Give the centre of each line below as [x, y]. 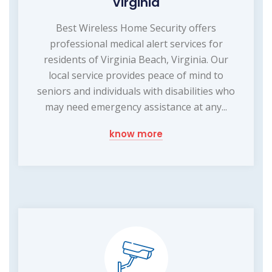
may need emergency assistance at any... [136, 107]
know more [136, 134]
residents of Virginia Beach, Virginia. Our [136, 59]
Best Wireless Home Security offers [136, 28]
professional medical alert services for [136, 43]
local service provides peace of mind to [136, 75]
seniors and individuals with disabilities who [136, 91]
